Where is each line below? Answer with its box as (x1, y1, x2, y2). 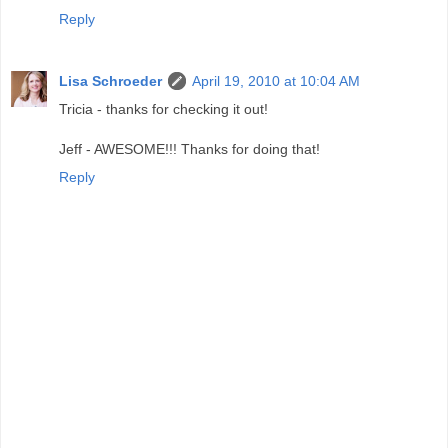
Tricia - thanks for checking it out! (59, 100, 268, 117)
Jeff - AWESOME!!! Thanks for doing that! (59, 140, 320, 157)
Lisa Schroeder (59, 72, 162, 89)
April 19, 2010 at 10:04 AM (192, 72, 360, 89)
